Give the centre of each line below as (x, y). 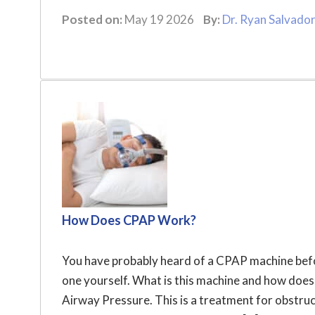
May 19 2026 (159, 19)
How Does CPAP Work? (129, 220)
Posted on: (92, 19)
